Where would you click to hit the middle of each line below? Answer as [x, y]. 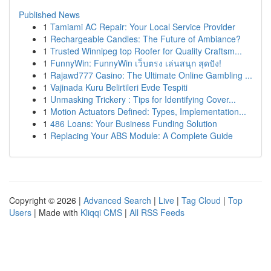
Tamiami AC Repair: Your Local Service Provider [143, 27]
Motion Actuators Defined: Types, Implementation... [148, 111]
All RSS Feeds [157, 212]
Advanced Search [117, 200]
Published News [49, 15]
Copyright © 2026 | [46, 200]
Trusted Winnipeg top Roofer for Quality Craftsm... [146, 51]
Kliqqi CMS [101, 212]
